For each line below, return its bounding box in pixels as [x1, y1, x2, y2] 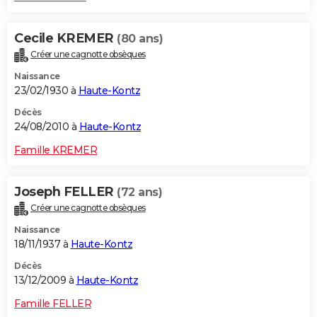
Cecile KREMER [14, 30, 117, 46]
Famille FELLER [14, 296, 91, 310]
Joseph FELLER [14, 183, 117, 200]
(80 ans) [117, 31, 163, 45]
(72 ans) [117, 185, 162, 199]
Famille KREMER [14, 143, 97, 156]
